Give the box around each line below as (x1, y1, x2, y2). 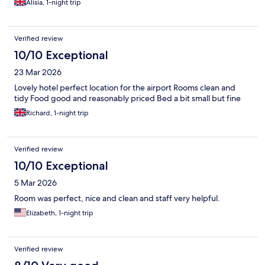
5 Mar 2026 (14, 177, 57, 189)
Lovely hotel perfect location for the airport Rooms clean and (14, 82, 235, 93)
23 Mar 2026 (14, 67, 62, 78)
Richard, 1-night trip (26, 108, 89, 118)
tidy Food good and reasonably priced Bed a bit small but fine (14, 93, 241, 104)
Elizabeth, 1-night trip (26, 208, 93, 218)
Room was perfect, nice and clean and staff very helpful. (14, 193, 220, 204)
